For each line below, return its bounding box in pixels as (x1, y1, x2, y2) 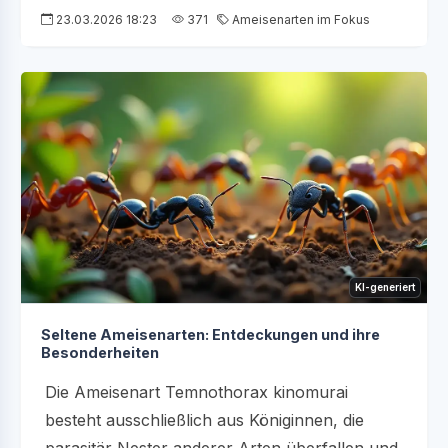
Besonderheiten (41, 344, 159, 362)
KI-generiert (355, 281, 415, 294)
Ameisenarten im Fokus (229, 11, 370, 27)
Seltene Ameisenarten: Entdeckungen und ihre (41, 326, 380, 344)
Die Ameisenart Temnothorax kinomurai (45, 382, 348, 403)
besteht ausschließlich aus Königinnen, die (45, 410, 364, 431)
